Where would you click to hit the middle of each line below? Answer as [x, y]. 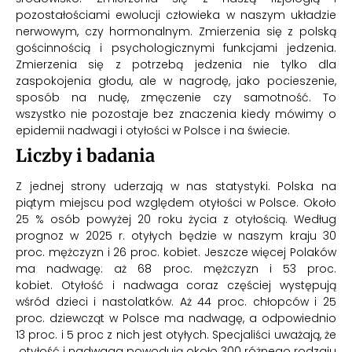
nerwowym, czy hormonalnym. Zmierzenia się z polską [176, 32]
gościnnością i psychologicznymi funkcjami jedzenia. [176, 48]
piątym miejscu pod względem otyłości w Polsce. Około [176, 203]
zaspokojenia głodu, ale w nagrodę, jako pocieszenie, [176, 81]
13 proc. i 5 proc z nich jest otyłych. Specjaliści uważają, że [176, 335]
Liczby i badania [85, 156]
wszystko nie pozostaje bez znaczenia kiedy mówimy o [176, 114]
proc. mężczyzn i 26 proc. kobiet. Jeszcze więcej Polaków [176, 253]
